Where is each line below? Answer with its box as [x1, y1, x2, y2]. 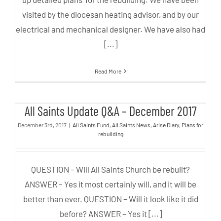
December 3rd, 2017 [18, 121, 67, 129]
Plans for [182, 121, 203, 129]
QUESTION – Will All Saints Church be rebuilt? [31, 164, 190, 175]
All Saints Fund [73, 121, 110, 129]
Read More [95, 68, 121, 75]
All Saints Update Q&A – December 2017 [24, 103, 197, 119]
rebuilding [98, 130, 123, 138]
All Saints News [112, 121, 150, 129]
